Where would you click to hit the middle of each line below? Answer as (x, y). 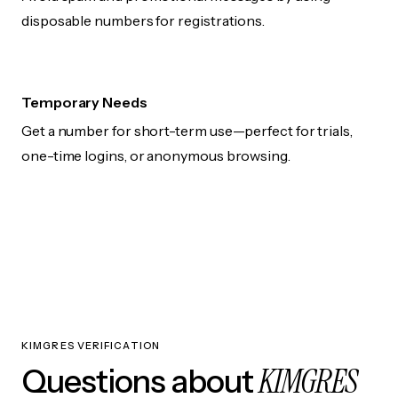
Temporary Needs (84, 103)
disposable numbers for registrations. (143, 21)
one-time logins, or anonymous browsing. (156, 156)
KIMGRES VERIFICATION (91, 346)
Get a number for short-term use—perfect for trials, (187, 131)
